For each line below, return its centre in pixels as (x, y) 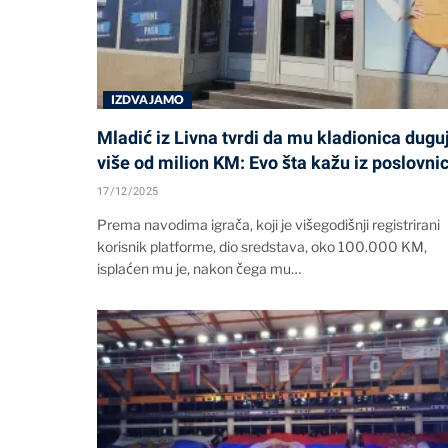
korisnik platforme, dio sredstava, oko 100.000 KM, (262, 246)
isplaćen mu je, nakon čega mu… (199, 268)
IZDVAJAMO (148, 99)
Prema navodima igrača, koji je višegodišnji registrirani (268, 224)
